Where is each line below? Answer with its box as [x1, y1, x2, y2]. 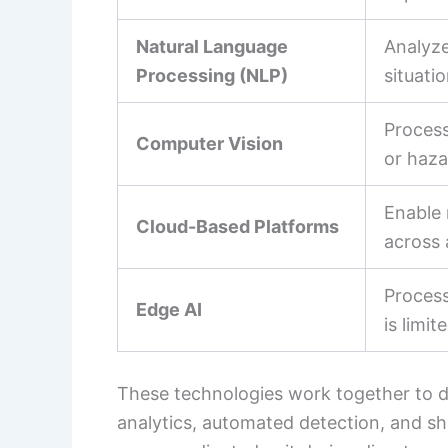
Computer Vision [136, 132, 283, 154]
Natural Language [136, 35, 288, 57]
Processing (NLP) [136, 64, 288, 86]
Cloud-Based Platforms [136, 215, 339, 237]
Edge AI [136, 298, 202, 320]
